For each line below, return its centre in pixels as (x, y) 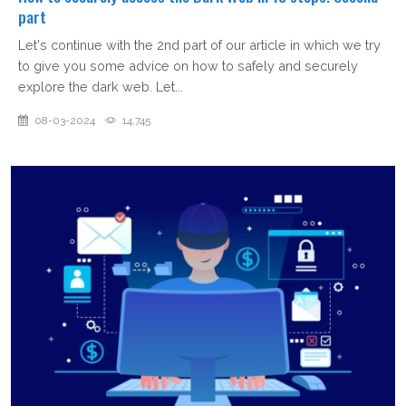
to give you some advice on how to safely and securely (188, 66)
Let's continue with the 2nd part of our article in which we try (199, 45)
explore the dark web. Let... (101, 87)
